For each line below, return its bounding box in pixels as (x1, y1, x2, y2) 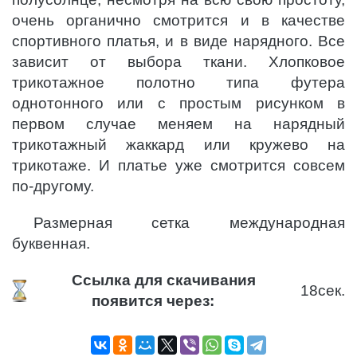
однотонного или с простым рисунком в (12, 95, 345, 112)
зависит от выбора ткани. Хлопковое (12, 53, 345, 71)
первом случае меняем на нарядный (12, 116, 345, 133)
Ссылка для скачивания (71, 272, 256, 289)
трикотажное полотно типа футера (12, 74, 345, 92)
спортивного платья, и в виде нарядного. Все (12, 33, 345, 50)
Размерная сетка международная (33, 214, 345, 232)
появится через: (92, 292, 215, 310)
